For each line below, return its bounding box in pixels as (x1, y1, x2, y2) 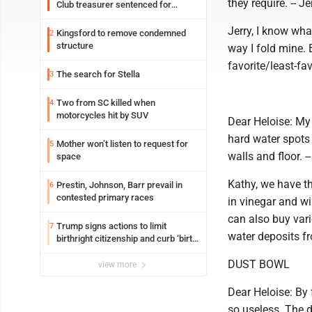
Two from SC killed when (56, 97, 155, 108)
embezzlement (56, 12, 116, 22)
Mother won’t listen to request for (56, 139, 188, 149)
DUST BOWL (228, 258, 290, 271)
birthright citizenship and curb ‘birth (56, 233, 197, 244)
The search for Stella (56, 69, 140, 79)
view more (98, 260, 139, 270)
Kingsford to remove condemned (56, 28, 186, 38)
